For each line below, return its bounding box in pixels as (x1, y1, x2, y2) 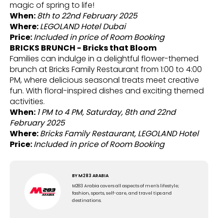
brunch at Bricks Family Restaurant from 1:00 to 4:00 (10, 63, 202, 75)
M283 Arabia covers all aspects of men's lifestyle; (72, 182, 179, 189)
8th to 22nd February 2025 (37, 10, 137, 21)
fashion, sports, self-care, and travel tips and (72, 190, 172, 196)
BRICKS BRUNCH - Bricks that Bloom (10, 42, 157, 54)
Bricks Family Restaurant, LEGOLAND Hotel (40, 127, 199, 139)
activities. (10, 95, 45, 107)
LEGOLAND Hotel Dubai (40, 20, 126, 32)
